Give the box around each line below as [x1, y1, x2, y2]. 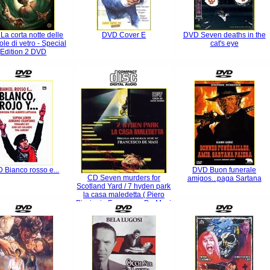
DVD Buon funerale [192, 166, 257, 174]
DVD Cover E [101, 31, 146, 39]
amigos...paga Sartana [187, 174, 262, 183]
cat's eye [210, 39, 239, 48]
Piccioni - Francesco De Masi [76, 199, 172, 207]
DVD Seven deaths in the [183, 31, 266, 39]
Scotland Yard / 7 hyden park [77, 182, 171, 190]
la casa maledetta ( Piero [83, 190, 165, 199]
